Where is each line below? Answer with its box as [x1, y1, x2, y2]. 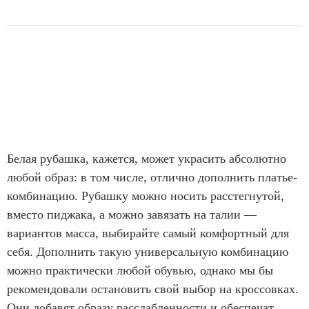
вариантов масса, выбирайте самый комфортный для [7, 226, 289, 241]
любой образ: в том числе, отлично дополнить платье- [7, 170, 297, 185]
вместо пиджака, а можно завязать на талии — [7, 208, 257, 222]
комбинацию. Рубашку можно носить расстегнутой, [7, 189, 284, 203]
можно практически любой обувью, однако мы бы [7, 263, 273, 278]
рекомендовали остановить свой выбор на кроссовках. [7, 282, 299, 297]
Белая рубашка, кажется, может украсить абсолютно [7, 152, 286, 166]
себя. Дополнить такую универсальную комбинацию [7, 245, 288, 259]
